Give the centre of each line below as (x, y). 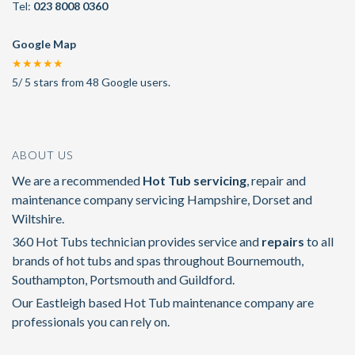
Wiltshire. (38, 219)
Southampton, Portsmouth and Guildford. (123, 280)
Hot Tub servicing (195, 181)
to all (319, 242)
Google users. (135, 82)
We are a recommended (77, 181)
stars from (59, 82)
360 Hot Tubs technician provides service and (137, 242)
